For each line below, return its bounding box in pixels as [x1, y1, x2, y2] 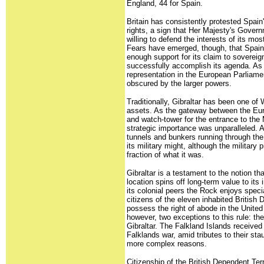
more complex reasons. [127, 239, 207, 248]
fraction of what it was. [127, 150, 204, 159]
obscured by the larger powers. [127, 79, 232, 88]
